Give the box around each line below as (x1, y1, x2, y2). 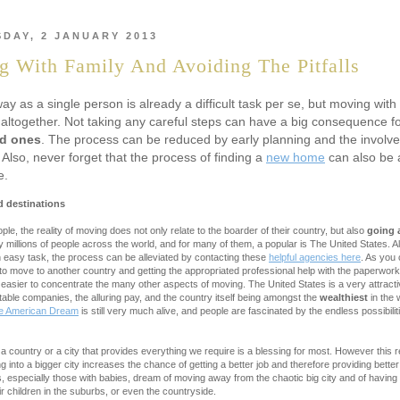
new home (266, 150, 325, 165)
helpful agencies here (269, 252, 361, 263)
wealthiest (320, 292, 368, 304)
